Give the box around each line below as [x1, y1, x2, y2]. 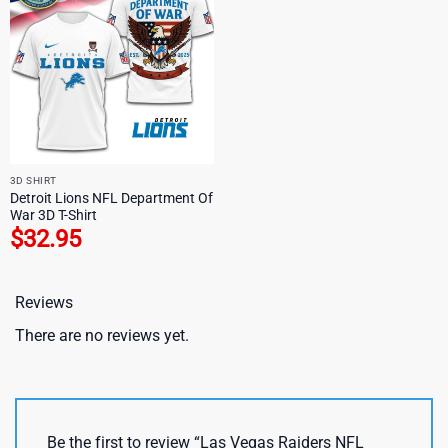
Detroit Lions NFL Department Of [9, 189, 213, 206]
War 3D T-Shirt [9, 206, 97, 223]
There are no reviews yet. [15, 325, 189, 345]
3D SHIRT [9, 174, 57, 186]
